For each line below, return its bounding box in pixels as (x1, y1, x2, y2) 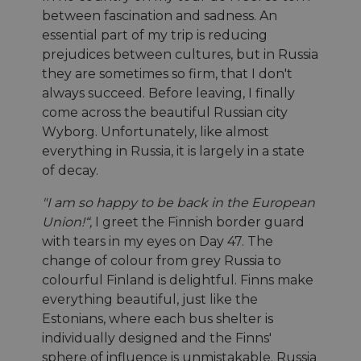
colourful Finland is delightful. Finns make (42, 272, 313, 288)
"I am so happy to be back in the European (42, 194, 315, 210)
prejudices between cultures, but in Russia (42, 46, 318, 62)
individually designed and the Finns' (42, 330, 272, 346)
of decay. (42, 162, 98, 178)
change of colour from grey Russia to (42, 252, 281, 268)
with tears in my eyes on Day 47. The (42, 233, 273, 249)
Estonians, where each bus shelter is (42, 310, 273, 326)
